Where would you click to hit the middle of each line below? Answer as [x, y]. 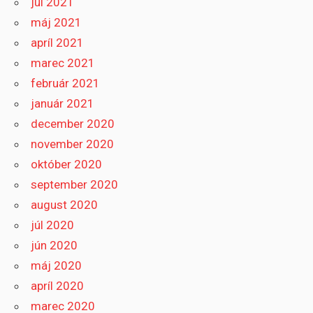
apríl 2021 [58, 43]
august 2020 [65, 205]
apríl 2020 [58, 286]
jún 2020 [54, 246]
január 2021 [63, 104]
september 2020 [75, 185]
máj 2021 [57, 23]
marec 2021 [63, 63]
